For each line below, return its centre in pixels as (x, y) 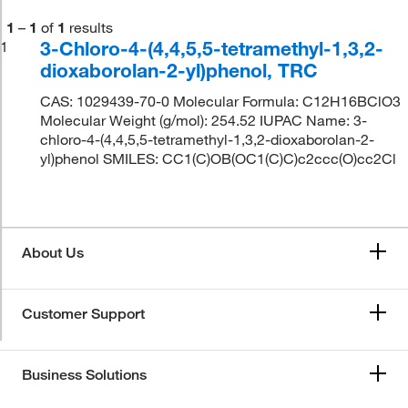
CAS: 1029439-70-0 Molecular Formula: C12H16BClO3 (221, 101)
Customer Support (83, 314)
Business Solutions (84, 375)
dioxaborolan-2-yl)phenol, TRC (179, 70)
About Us (53, 253)
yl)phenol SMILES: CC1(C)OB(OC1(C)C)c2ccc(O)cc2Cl (219, 158)
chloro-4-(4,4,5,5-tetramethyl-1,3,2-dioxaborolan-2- (208, 139)
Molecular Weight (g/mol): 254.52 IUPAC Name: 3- (204, 120)
